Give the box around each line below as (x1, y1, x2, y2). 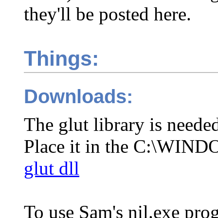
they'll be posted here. (24, 3, 191, 24)
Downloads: (24, 85, 133, 108)
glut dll (24, 158, 79, 179)
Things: (24, 46, 99, 70)
